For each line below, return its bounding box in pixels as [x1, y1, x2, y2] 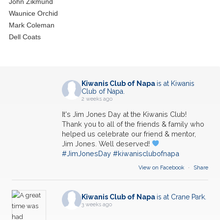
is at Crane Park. [157, 193, 206, 201]
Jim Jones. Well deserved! [62, 139, 152, 148]
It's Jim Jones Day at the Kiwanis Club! [62, 110, 187, 118]
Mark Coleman [8, 21, 55, 29]
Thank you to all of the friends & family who [62, 119, 204, 128]
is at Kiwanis [157, 79, 194, 87]
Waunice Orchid [8, 9, 58, 17]
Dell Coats [8, 32, 41, 41]
